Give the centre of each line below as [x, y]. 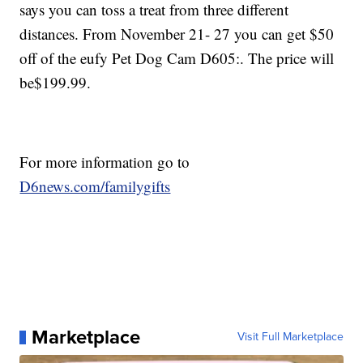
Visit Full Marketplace [290, 337]
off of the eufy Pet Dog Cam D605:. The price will [177, 58]
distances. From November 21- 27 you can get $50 [177, 34]
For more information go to [105, 162]
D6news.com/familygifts [95, 186]
